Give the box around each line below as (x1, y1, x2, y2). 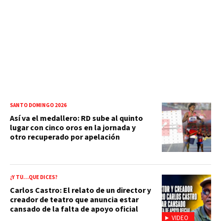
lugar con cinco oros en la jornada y (10, 122, 136, 133)
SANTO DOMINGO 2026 (10, 101, 67, 109)
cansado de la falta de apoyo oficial (10, 203, 138, 215)
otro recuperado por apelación (10, 131, 120, 143)
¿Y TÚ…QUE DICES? (10, 173, 58, 181)
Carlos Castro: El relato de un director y (10, 184, 151, 196)
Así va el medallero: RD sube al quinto (10, 112, 143, 124)
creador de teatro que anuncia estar (10, 194, 139, 205)
